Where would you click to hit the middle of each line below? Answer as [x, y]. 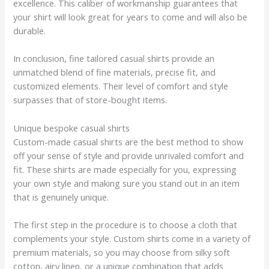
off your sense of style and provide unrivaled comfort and [129, 155]
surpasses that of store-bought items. [90, 100]
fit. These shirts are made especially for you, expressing [125, 169]
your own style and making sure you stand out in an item [127, 183]
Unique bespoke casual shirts [72, 128]
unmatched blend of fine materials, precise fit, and [115, 72]
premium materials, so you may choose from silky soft [122, 252]
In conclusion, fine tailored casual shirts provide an [114, 59]
